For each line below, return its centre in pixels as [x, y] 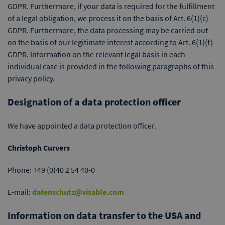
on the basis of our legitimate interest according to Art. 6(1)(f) [110, 42]
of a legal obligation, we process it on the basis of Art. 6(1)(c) [108, 18]
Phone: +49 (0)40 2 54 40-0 [51, 170]
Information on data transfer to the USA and [104, 215]
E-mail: [20, 192]
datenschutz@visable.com [78, 192]
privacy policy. [31, 78]
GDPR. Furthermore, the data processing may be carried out [108, 30]
